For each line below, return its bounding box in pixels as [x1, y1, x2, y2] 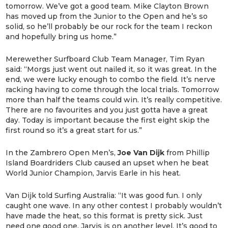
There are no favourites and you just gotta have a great [6, 105, 208, 115]
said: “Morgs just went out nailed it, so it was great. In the [6, 64, 217, 74]
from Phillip [166, 148, 210, 157]
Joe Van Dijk [118, 148, 167, 157]
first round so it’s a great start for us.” [6, 125, 142, 135]
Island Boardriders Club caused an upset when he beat [6, 158, 209, 167]
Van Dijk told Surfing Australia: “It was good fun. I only [6, 190, 203, 200]
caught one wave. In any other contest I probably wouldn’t [6, 201, 222, 210]
